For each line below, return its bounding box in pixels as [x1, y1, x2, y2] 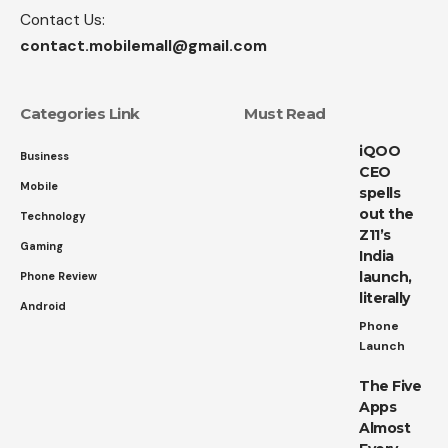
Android [20, 298, 66, 313]
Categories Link [20, 103, 140, 123]
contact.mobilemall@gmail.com [20, 34, 267, 56]
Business [20, 148, 69, 163]
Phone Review [20, 268, 97, 283]
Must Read [244, 103, 326, 123]
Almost [359, 418, 410, 437]
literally [359, 288, 410, 307]
